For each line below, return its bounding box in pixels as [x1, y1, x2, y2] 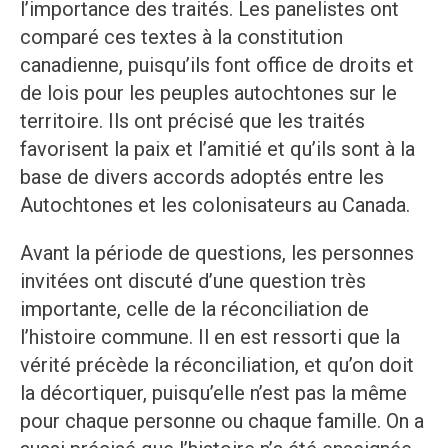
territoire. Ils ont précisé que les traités [20, 109, 365, 134]
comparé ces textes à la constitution [20, 25, 343, 50]
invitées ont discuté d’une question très [20, 269, 366, 294]
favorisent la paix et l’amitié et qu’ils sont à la [20, 137, 415, 162]
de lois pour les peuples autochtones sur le [20, 81, 397, 106]
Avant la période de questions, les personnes [20, 241, 414, 266]
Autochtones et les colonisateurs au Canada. [20, 193, 410, 218]
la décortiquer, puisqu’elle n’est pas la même [20, 381, 407, 406]
